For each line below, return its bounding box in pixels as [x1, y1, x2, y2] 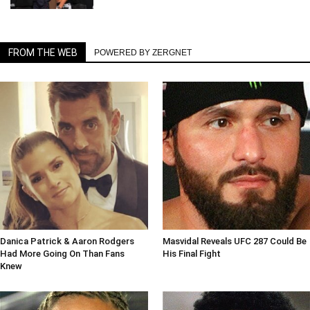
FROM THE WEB [8, 47, 77, 59]
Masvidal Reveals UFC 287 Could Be [162, 235, 307, 246]
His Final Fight [162, 248, 221, 259]
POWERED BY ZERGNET [94, 48, 192, 58]
